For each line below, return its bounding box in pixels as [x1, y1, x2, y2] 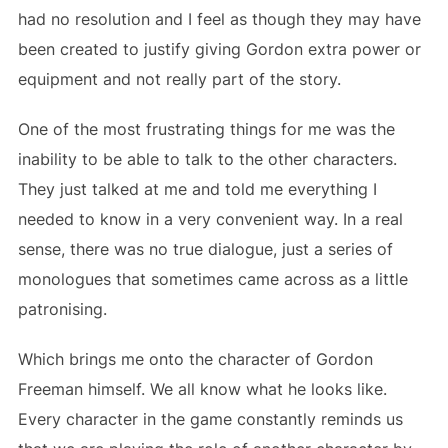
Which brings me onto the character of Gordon [17, 348, 373, 369]
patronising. [17, 298, 107, 319]
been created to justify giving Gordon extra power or [17, 38, 421, 59]
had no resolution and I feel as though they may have [17, 8, 421, 29]
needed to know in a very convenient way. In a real [17, 208, 403, 229]
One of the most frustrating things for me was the [17, 118, 395, 139]
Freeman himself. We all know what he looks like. [17, 378, 387, 399]
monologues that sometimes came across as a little [17, 268, 408, 289]
